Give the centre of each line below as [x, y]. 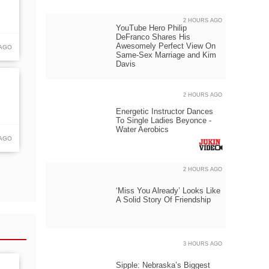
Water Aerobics [142, 129]
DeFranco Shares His [153, 37]
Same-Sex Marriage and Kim [166, 55]
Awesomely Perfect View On [166, 46]
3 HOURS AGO [203, 244]
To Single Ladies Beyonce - [164, 120]
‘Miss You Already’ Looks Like [168, 191]
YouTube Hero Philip [151, 28]
